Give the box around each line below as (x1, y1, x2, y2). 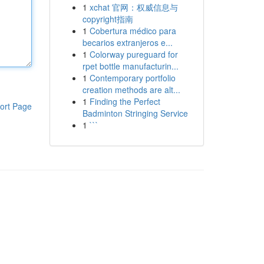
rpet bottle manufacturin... (82, 60, 179, 72)
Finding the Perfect (89, 95, 160, 107)
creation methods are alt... (82, 84, 180, 95)
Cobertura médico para (89, 25, 176, 37)
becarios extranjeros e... (82, 37, 173, 48)
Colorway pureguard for (89, 48, 178, 60)
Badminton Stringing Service (82, 107, 188, 119)
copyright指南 (82, 13, 133, 25)
